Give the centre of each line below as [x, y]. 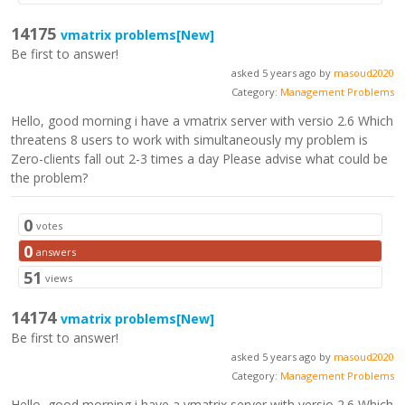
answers [57, 251]
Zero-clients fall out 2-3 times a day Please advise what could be [200, 159]
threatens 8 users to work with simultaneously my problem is [190, 140]
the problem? [50, 178]
